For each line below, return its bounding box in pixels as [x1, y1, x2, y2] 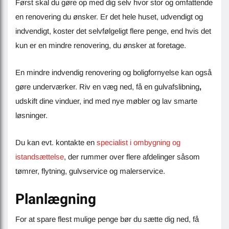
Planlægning [15, 189, 96, 210]
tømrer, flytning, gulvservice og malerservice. [15, 166, 165, 175]
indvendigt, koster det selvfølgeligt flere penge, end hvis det [15, 26, 211, 35]
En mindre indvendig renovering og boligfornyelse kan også [15, 67, 212, 77]
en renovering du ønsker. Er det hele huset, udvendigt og [15, 12, 203, 21]
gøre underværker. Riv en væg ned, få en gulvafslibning [15, 82, 199, 91]
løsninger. [15, 110, 48, 120]
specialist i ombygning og [97, 138, 180, 147]
